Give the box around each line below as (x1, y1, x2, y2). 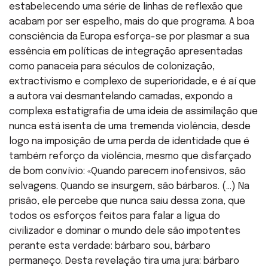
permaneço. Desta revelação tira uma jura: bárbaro (9, 255, 239, 266)
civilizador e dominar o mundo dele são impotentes (9, 226, 240, 236)
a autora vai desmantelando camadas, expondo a (9, 91, 233, 102)
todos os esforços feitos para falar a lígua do (9, 211, 220, 221)
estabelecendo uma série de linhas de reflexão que (9, 1, 243, 12)
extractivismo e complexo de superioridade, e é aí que (9, 76, 256, 87)
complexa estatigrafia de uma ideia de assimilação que (9, 106, 258, 117)
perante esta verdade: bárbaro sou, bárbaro (9, 240, 211, 251)
